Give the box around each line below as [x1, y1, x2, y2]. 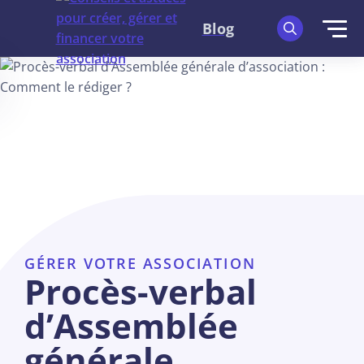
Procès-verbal [24, 268, 257, 314]
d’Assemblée [24, 302, 238, 349]
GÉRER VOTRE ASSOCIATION [24, 253, 256, 273]
